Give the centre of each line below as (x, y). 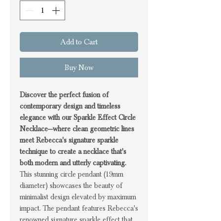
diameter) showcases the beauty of (71, 185)
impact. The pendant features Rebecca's (79, 208)
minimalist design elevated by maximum (78, 197)
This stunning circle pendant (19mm (72, 174)
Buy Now (79, 67)
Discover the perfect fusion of (64, 95)
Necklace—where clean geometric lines (77, 129)
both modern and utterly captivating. (73, 163)
